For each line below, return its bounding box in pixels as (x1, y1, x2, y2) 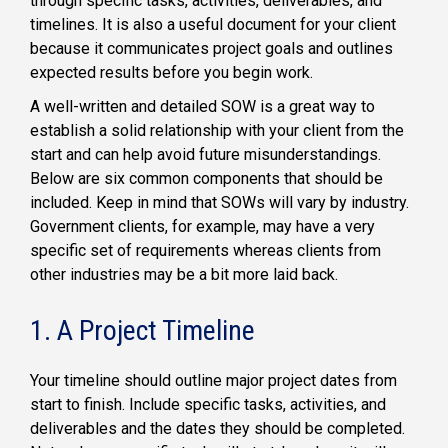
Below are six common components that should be (30, 168, 383, 188)
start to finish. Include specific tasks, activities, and (30, 395, 386, 415)
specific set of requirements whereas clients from (30, 240, 381, 260)
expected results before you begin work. (30, 62, 313, 82)
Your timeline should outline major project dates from (30, 371, 397, 391)
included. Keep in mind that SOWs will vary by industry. (30, 192, 409, 212)
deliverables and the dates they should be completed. (30, 419, 405, 439)
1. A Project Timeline (30, 313, 255, 347)
